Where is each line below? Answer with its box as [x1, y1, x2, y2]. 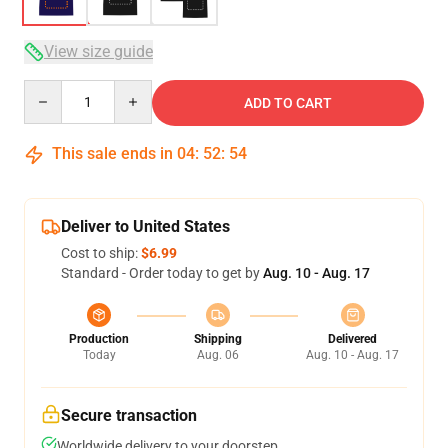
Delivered [328, 332, 377, 346]
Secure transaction [61, 406, 197, 425]
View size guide [44, 42, 153, 61]
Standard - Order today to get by [61, 265, 263, 281]
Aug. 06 [196, 348, 239, 362]
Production [69, 332, 129, 346]
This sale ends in [48, 144, 177, 163]
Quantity [23, 81, 78, 97]
